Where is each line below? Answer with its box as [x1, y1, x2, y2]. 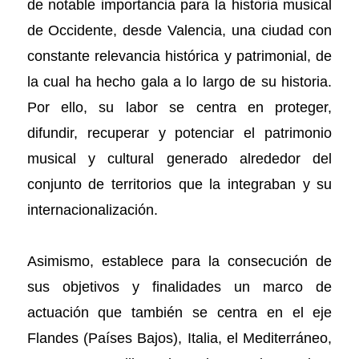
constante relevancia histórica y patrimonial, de [26, 47, 333, 65]
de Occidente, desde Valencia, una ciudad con [26, 22, 333, 39]
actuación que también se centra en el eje [26, 304, 333, 321]
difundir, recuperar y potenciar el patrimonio [26, 124, 333, 142]
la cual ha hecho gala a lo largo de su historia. [26, 73, 333, 91]
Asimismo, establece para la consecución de [26, 252, 333, 270]
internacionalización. [26, 201, 162, 219]
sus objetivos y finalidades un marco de [26, 278, 333, 296]
